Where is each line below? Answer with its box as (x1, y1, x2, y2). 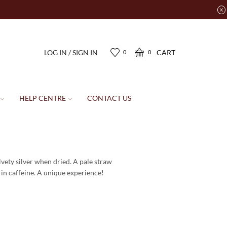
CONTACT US (87, 94, 131, 102)
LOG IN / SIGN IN (44, 48, 98, 57)
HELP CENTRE (19, 94, 66, 102)
